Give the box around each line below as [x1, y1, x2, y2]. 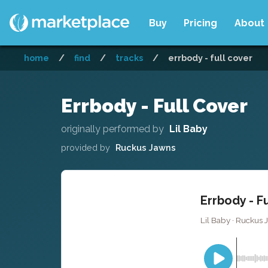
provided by [61, 142, 110, 153]
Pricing [184, 17, 218, 29]
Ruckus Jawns [115, 142, 176, 153]
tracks [115, 53, 143, 63]
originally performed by [61, 123, 164, 135]
